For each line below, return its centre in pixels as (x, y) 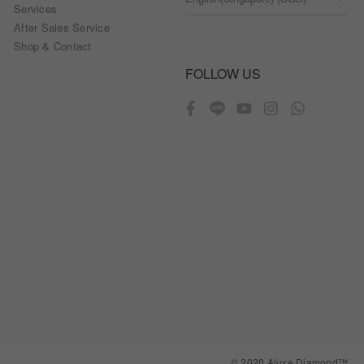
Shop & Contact (53, 46)
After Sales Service (62, 28)
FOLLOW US (223, 74)
